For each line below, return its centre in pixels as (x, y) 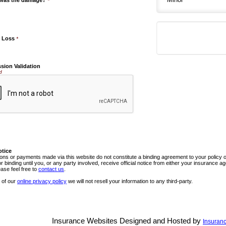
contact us (51, 169)
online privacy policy (42, 181)
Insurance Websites (85, 221)
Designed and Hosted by (160, 221)
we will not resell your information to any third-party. (130, 181)
